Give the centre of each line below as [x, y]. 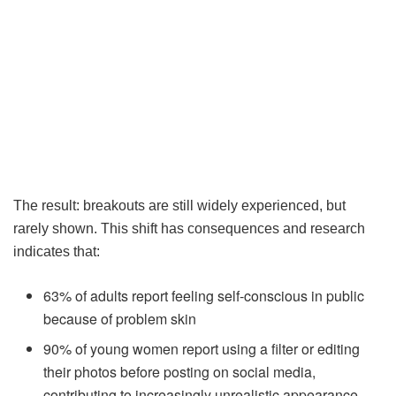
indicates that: [57, 251]
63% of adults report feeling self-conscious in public [204, 295]
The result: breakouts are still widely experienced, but [179, 205]
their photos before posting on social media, [180, 371]
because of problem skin [120, 318]
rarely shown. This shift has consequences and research [189, 228]
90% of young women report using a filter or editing [202, 348]
